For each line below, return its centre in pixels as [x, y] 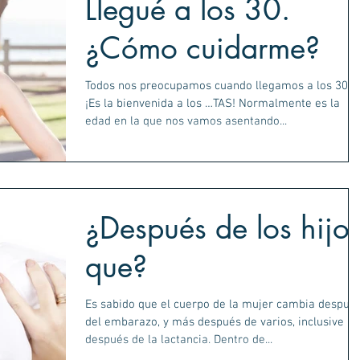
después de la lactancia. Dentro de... [179, 340]
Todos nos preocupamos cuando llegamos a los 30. [218, 86]
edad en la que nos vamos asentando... [186, 122]
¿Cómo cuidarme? [202, 49]
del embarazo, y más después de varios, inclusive [173, 322]
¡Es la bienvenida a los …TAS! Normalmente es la [213, 104]
